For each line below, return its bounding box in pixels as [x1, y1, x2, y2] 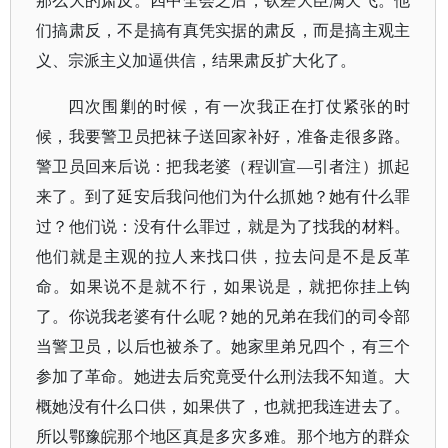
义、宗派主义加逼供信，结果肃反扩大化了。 [36, 52, 356, 69]
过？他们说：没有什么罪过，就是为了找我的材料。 [36, 218, 411, 235]
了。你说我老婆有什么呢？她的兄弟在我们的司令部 [36, 308, 411, 325]
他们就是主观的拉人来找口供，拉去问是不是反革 [36, 248, 411, 265]
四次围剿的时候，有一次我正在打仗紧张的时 [68, 98, 411, 115]
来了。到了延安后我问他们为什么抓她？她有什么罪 [36, 188, 411, 205]
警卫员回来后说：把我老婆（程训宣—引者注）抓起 [36, 158, 411, 175]
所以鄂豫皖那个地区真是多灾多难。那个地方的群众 [36, 428, 411, 445]
